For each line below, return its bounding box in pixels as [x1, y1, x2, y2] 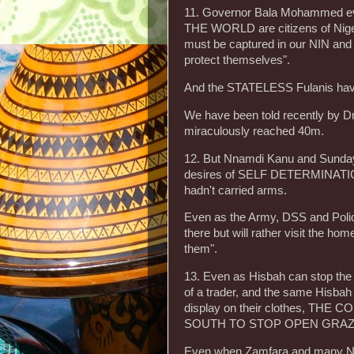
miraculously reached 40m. [184, 124, 324, 137]
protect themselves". [184, 53, 290, 66]
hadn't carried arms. [184, 183, 287, 197]
